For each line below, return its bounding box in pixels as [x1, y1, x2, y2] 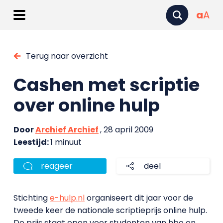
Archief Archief [35, 124, 99, 135]
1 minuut [50, 136, 82, 148]
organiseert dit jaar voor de [84, 192, 193, 204]
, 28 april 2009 [100, 124, 153, 135]
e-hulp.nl [49, 192, 85, 204]
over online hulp [13, 93, 160, 118]
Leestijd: [13, 136, 50, 148]
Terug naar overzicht [25, 50, 108, 62]
